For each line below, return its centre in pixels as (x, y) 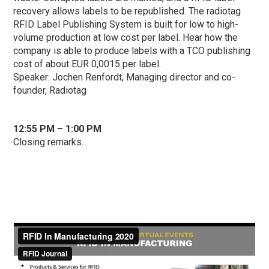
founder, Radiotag (50, 91)
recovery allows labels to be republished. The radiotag (127, 11)
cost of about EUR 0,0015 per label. (87, 64)
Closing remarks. (49, 142)
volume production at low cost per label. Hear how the (126, 38)
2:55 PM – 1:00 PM (60, 129)
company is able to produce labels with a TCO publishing (132, 51)
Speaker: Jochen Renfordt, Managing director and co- (125, 77)
